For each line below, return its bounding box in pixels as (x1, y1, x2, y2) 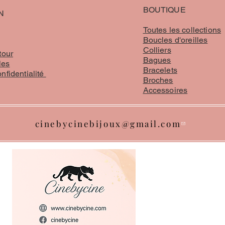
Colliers (143, 45, 171, 55)
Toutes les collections (143, 25, 221, 35)
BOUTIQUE (143, 5, 186, 15)
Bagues (143, 55, 171, 65)
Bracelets (143, 65, 177, 75)
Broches (143, 75, 173, 85)
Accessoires (143, 85, 188, 95)
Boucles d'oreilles (143, 35, 208, 45)
